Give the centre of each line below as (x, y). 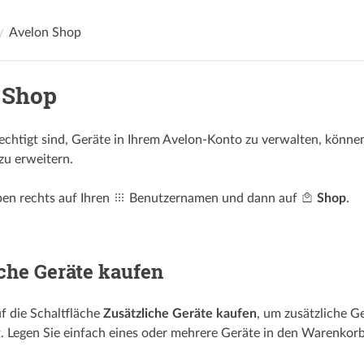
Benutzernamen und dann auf (213, 198)
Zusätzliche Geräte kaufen (180, 313)
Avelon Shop (45, 32)
